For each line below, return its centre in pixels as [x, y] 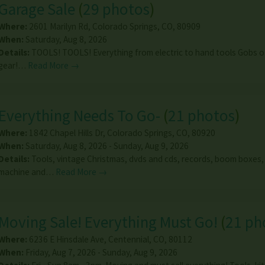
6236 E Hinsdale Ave [66, 239]
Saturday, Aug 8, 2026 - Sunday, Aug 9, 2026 [106, 146]
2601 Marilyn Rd [58, 27]
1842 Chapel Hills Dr [66, 132]
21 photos [201, 115]
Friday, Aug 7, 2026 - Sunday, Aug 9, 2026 [100, 252]
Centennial [128, 239]
